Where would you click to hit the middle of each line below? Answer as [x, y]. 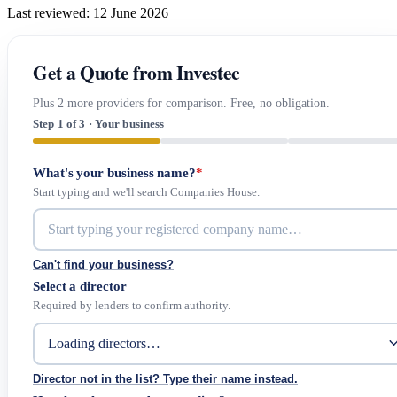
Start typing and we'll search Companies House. [146, 192]
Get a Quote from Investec [136, 73]
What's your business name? [115, 172]
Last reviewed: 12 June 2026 [88, 13]
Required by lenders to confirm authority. [132, 306]
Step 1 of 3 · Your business [99, 124]
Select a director [80, 286]
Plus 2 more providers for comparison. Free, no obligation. [181, 102]
